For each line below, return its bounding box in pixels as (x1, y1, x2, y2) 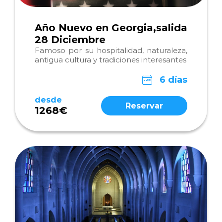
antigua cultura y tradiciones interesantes (35, 55, 186, 64)
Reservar (125, 101, 163, 111)
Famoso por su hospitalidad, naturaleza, (35, 46, 187, 55)
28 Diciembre (35, 34, 106, 46)
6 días (160, 74, 187, 85)
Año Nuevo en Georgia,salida (35, 22, 187, 34)
